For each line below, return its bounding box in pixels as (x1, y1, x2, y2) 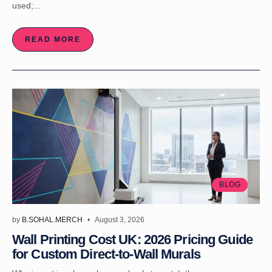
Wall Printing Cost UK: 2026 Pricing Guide (12, 231, 253, 247)
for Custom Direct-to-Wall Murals (12, 246, 200, 262)
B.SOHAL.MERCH (22, 215, 83, 224)
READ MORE (25, 35, 81, 44)
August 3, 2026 (95, 215, 144, 224)
